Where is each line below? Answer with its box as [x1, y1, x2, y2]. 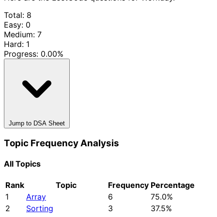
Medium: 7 [4, 29, 42, 39]
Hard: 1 [4, 39, 30, 49]
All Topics [4, 158, 41, 169]
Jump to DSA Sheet [9, 119, 65, 127]
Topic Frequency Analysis [4, 137, 119, 149]
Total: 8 [4, 10, 31, 20]
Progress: [4, 48, 41, 59]
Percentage [151, 180, 195, 190]
